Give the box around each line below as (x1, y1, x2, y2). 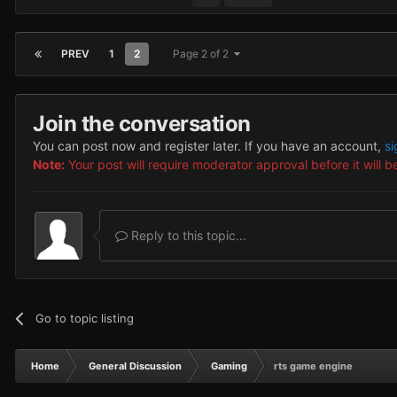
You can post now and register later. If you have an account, (33, 137, 385, 153)
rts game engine (274, 359, 353, 372)
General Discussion (89, 359, 182, 372)
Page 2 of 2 (173, 46, 234, 60)
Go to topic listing (35, 310, 135, 325)
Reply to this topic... (128, 227, 246, 243)
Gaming (211, 359, 247, 372)
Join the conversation (33, 110, 251, 136)
